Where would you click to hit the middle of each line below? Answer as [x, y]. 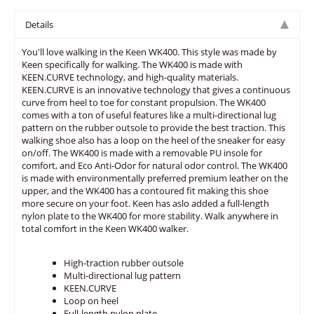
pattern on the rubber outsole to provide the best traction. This [153, 128]
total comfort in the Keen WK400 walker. [105, 228]
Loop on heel [91, 301]
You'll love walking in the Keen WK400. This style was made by [149, 52]
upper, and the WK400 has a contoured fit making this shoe [145, 191]
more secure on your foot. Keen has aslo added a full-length [145, 203]
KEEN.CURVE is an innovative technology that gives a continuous [156, 90]
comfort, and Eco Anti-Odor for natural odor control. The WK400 [155, 165]
